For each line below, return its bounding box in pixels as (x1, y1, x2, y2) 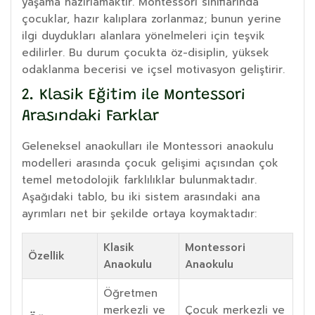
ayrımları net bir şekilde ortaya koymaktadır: (22, 205, 257, 221)
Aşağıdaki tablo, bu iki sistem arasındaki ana (22, 188, 260, 205)
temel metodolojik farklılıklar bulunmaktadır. (22, 172, 257, 188)
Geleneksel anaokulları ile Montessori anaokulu (22, 138, 274, 154)
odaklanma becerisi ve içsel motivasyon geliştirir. (22, 61, 285, 77)
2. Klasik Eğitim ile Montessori (22, 87, 245, 103)
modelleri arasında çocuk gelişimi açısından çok (22, 155, 278, 171)
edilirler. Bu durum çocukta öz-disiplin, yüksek (22, 44, 269, 60)
